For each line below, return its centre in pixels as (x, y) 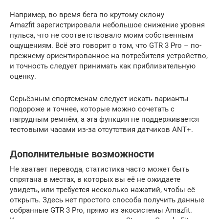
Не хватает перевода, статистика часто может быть (99, 169)
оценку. (23, 76)
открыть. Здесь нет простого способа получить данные (107, 200)
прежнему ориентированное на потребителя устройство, (109, 55)
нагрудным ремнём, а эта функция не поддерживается (104, 119)
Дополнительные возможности (82, 154)
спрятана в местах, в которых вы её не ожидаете (95, 179)
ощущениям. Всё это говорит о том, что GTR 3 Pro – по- (106, 45)
